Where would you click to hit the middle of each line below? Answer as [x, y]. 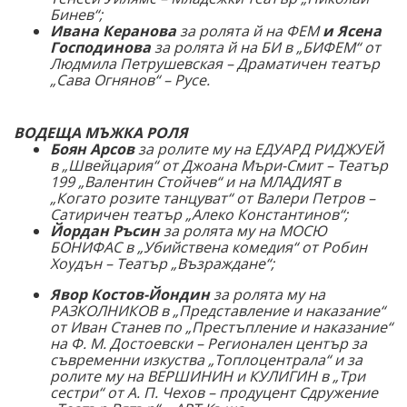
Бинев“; [76, 15]
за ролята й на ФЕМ [249, 31]
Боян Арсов [92, 149]
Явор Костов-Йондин [130, 295]
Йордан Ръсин [105, 231]
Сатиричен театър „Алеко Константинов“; [199, 215]
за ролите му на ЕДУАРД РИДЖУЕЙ [259, 149]
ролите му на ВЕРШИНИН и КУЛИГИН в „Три [208, 377]
